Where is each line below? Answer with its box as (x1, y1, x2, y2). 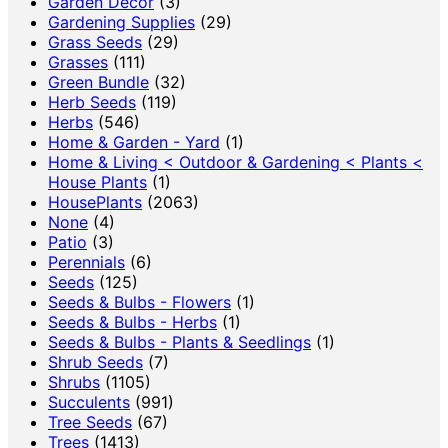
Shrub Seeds (48, 351, 143, 372)
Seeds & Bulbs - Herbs (48, 311, 217, 332)
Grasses (48, 51, 108, 72)
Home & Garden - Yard (48, 131, 220, 152)
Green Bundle (48, 71, 149, 92)
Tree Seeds (48, 411, 132, 432)
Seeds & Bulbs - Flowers (48, 291, 231, 312)
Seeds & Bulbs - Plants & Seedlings (48, 331, 311, 352)
